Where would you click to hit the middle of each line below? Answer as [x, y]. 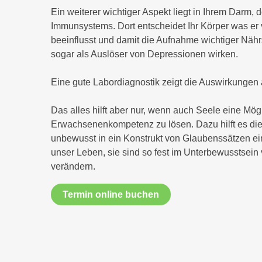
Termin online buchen [111, 194]
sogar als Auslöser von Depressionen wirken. [144, 54]
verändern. [73, 166]
